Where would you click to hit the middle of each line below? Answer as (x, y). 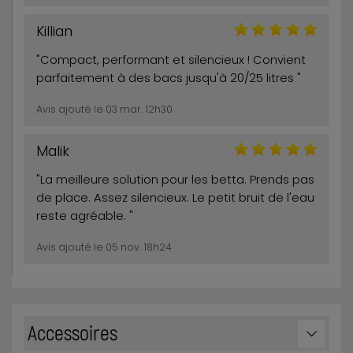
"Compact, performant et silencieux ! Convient (171, 60)
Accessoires (72, 333)
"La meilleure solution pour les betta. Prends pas (175, 180)
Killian (54, 32)
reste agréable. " (85, 216)
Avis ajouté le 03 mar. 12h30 (104, 110)
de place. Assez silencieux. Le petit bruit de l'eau (175, 198)
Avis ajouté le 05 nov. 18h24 (104, 247)
